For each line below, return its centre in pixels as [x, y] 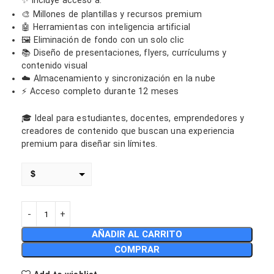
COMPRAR [137, 250]
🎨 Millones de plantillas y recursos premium [112, 14]
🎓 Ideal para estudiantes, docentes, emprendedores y [133, 118]
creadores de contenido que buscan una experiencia [128, 131]
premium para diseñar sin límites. [89, 144]
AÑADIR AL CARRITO [137, 234]
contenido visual [54, 65]
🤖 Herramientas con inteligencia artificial [106, 27]
